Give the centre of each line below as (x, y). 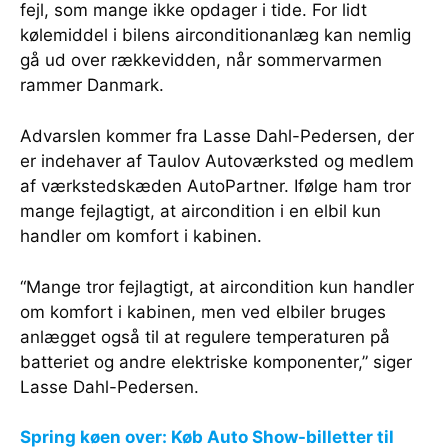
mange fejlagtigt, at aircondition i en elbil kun (200, 210)
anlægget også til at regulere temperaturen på (205, 336)
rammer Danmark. (92, 84)
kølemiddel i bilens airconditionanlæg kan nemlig (215, 34)
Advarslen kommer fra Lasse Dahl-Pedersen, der (217, 135)
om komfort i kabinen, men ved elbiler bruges (203, 311)
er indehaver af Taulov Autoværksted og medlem (217, 160)
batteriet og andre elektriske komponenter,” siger (216, 361)
